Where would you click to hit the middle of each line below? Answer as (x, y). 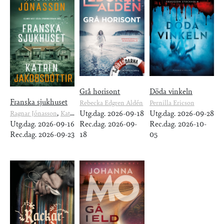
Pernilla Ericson (172, 103)
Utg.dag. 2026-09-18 (112, 114)
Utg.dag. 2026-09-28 (181, 114)
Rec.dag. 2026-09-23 (42, 135)
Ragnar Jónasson (33, 114)
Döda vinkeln (171, 92)
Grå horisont (100, 92)
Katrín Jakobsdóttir (65, 114)
